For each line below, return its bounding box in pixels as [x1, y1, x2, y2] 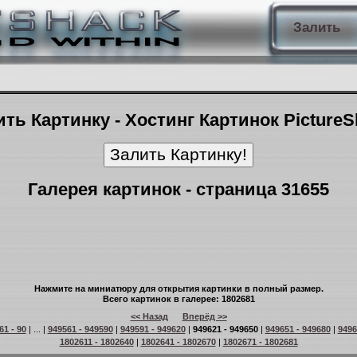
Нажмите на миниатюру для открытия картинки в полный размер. [33, 284, 324, 293]
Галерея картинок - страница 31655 [28, 179, 329, 199]
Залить [292, 20, 340, 35]
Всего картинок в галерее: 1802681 [102, 294, 255, 304]
